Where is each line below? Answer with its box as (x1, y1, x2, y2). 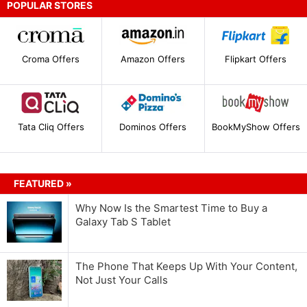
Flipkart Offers (225, 53, 287, 65)
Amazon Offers (121, 53, 186, 65)
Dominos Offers (119, 121, 187, 132)
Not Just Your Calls (75, 273, 168, 286)
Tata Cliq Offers (17, 121, 84, 132)
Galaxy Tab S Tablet (75, 214, 171, 228)
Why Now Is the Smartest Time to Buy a (75, 201, 267, 214)
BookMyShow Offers (211, 121, 300, 132)
